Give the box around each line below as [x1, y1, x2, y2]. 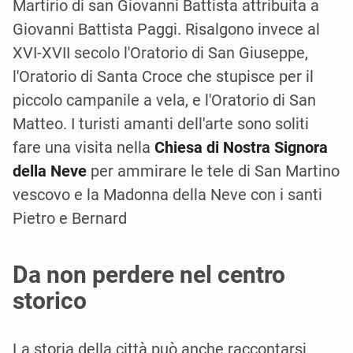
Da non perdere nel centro [13, 260, 285, 288]
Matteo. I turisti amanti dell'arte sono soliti [13, 113, 309, 133]
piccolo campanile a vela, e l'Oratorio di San [13, 90, 316, 110]
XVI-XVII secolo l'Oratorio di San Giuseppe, [13, 43, 308, 62]
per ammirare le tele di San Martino [87, 161, 340, 180]
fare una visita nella [13, 137, 154, 157]
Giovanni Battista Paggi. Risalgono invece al [13, 19, 320, 39]
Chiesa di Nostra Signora [154, 137, 328, 157]
